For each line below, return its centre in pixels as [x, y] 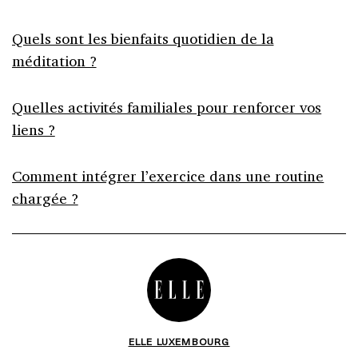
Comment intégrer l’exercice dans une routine [168, 175]
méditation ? [54, 60]
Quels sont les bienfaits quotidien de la [143, 38]
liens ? [34, 129]
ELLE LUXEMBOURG [179, 341]
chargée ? [45, 198]
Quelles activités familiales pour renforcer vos [167, 107]
